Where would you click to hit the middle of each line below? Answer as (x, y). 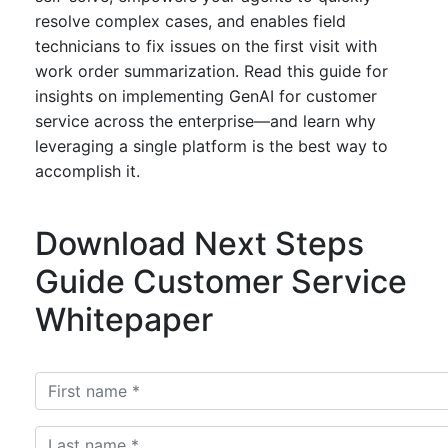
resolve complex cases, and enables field (190, 21)
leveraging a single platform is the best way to (211, 146)
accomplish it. (87, 171)
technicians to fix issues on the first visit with (206, 46)
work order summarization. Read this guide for (211, 71)
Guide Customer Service (221, 282)
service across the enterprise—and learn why (205, 121)
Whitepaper (124, 320)
